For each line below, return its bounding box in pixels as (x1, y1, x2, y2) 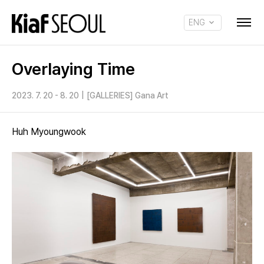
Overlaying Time (12, 59, 135, 79)
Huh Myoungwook (12, 126, 86, 137)
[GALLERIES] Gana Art (87, 91, 169, 100)
